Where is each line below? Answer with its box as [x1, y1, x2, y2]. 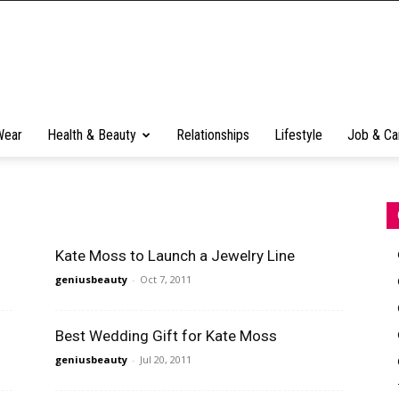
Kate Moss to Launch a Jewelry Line [55, 247, 295, 265]
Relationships [176, 126, 249, 143]
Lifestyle [274, 126, 322, 143]
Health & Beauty [47, 126, 136, 143]
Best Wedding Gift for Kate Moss [55, 327, 277, 345]
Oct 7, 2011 [140, 273, 191, 286]
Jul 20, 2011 [140, 353, 191, 366]
